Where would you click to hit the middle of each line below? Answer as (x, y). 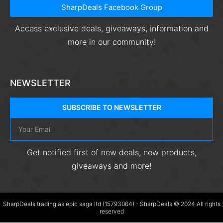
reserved (111, 211)
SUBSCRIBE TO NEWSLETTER (111, 107)
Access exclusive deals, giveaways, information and (111, 28)
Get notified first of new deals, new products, (111, 152)
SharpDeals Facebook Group (111, 7)
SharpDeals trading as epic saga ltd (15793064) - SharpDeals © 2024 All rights (111, 204)
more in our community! (111, 42)
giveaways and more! (111, 166)
